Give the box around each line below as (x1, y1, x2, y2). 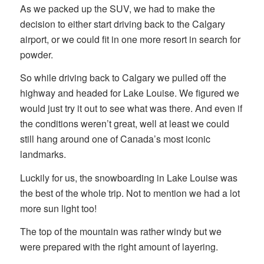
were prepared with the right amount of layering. (19, 240, 218, 254)
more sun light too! (19, 201, 97, 215)
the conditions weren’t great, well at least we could (19, 117, 229, 131)
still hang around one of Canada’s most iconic (19, 132, 210, 146)
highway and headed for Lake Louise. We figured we (19, 86, 239, 100)
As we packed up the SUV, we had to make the (19, 1, 215, 15)
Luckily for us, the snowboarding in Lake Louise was (19, 170, 237, 184)
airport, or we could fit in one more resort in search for (19, 32, 240, 46)
